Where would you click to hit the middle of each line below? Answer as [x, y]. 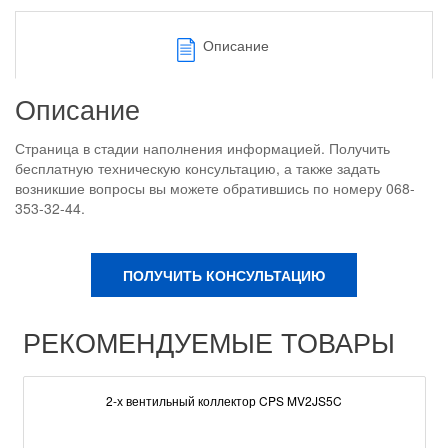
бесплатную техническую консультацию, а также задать [197, 168]
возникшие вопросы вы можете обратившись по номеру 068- [215, 188]
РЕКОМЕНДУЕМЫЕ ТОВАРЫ [209, 341]
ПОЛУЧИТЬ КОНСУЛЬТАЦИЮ [224, 275]
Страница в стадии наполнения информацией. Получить [202, 148]
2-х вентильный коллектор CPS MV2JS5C [224, 400]
